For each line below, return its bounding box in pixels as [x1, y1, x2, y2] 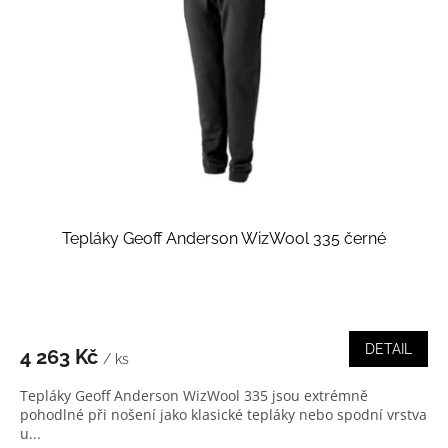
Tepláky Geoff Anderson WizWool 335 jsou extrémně [20, 385, 368, 405]
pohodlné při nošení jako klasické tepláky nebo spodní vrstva [20, 404, 427, 424]
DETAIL [365, 340, 412, 357]
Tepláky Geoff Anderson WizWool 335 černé [62, 228, 386, 248]
